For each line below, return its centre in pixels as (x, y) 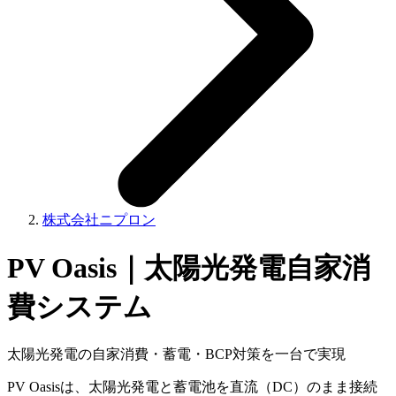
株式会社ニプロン (99, 220)
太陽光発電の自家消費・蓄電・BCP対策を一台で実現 (176, 354)
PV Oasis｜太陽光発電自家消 (189, 267)
